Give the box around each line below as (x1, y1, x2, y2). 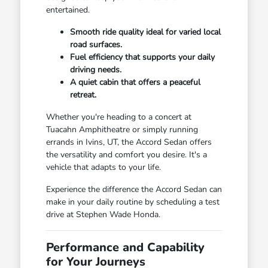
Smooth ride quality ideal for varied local (69, 26, 221, 38)
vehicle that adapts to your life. (45, 161, 161, 173)
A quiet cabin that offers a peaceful (69, 76, 200, 88)
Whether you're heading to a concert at (45, 111, 191, 123)
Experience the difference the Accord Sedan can (45, 183, 222, 195)
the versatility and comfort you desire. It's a (45, 148, 207, 160)
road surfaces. (69, 38, 122, 50)
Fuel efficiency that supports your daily (69, 51, 215, 63)
